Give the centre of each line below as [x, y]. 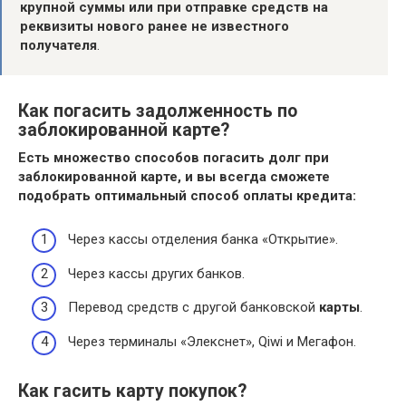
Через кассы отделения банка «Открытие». [203, 240]
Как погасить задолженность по [158, 111]
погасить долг [252, 157]
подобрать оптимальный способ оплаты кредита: [187, 195]
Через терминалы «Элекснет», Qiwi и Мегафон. [212, 341]
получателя [58, 45]
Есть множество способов [111, 157]
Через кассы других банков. [156, 273]
